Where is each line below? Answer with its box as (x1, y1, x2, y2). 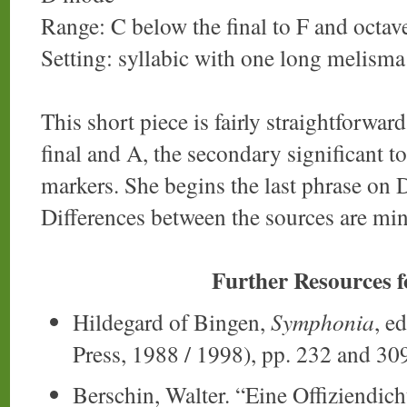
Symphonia (271, 305, 374, 337)
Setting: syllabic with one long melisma (41, 42, 405, 74)
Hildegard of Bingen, (73, 305, 271, 337)
